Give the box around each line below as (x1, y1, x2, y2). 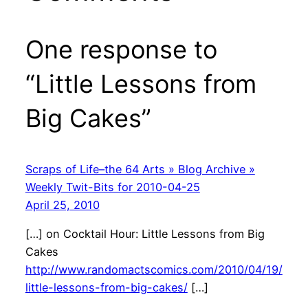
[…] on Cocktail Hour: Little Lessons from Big (25, 227, 265, 241)
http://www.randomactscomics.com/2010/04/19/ (25, 263, 283, 277)
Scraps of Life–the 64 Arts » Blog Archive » (25, 162, 255, 177)
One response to (25, 34, 217, 65)
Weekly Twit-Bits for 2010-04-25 (25, 180, 200, 195)
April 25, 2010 (25, 198, 100, 212)
